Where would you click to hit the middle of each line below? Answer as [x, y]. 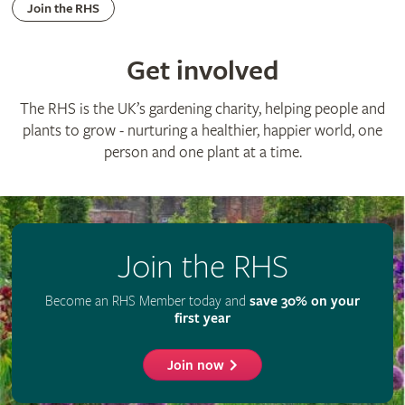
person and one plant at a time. [202, 152]
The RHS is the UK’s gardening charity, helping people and [202, 108]
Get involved [202, 71]
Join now [196, 365]
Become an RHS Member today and [147, 301]
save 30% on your [305, 301]
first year [202, 318]
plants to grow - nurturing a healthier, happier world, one [202, 130]
